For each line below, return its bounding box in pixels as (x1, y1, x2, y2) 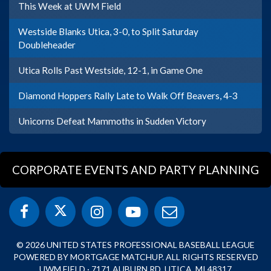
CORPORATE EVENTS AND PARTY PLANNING (12, 163, 259, 177)
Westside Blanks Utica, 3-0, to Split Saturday (18, 26, 198, 38)
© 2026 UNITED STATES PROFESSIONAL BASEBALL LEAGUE (16, 240, 255, 250)
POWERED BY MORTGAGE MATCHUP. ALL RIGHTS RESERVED (13, 252, 258, 263)
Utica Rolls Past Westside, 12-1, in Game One (18, 65, 203, 76)
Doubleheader (18, 39, 76, 51)
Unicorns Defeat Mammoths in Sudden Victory (18, 116, 206, 127)
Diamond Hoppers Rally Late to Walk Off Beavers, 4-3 (18, 90, 238, 102)
